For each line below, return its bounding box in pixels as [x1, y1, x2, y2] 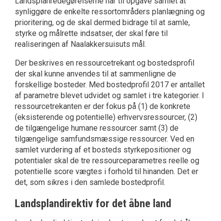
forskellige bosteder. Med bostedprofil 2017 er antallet [15, 80, 205, 90]
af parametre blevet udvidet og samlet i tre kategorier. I [15, 91, 204, 101]
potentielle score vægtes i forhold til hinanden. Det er [15, 167, 198, 177]
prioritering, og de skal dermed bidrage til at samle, [15, 18, 190, 28]
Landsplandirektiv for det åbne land [15, 197, 171, 210]
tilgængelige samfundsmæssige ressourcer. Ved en [15, 134, 194, 144]
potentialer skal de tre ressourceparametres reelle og [15, 156, 199, 166]
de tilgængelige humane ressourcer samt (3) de [15, 123, 179, 133]
